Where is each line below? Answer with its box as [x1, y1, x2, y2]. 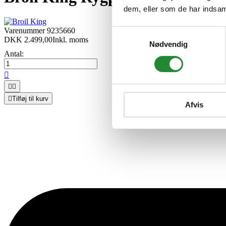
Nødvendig [149, 39, 188, 48]
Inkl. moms [52, 35, 88, 44]
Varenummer [4, 26, 47, 35]
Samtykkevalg [111, 28, 160, 37]
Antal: [4, 49, 24, 59]
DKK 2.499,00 [4, 35, 52, 44]
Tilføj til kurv [12, 95, 48, 103]
